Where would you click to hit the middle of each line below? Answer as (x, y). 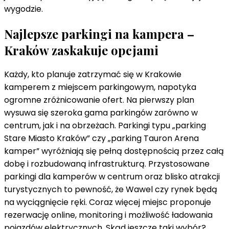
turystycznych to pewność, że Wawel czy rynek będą (111, 190)
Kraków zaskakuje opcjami (81, 50)
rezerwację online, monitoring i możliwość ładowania (108, 215)
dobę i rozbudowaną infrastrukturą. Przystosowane (107, 164)
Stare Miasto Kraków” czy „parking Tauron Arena (101, 139)
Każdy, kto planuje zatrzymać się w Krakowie (93, 75)
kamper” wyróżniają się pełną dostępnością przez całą (114, 151)
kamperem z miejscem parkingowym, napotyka (100, 87)
